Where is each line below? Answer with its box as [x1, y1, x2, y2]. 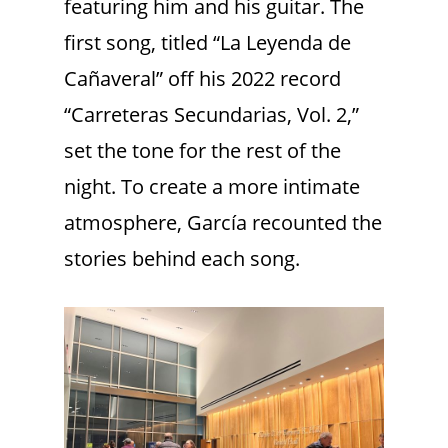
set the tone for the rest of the [64, 137, 341, 165]
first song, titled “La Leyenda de [64, 29, 351, 57]
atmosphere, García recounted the [64, 209, 382, 237]
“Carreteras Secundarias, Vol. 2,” [64, 101, 359, 129]
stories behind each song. [64, 245, 300, 273]
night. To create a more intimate [64, 173, 360, 201]
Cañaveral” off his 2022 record [64, 65, 341, 93]
